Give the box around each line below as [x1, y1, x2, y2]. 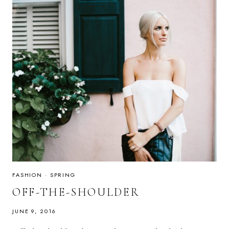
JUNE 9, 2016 [12, 207, 56, 215]
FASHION [12, 171, 43, 179]
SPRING [50, 171, 76, 179]
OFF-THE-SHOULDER [12, 185, 140, 199]
